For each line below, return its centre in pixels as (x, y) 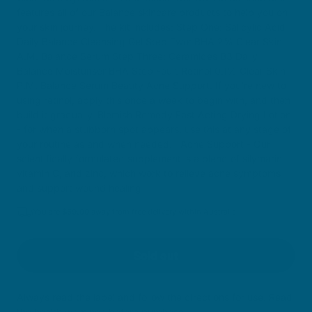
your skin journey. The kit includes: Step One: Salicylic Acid (151, 27)
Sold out (156, 256)
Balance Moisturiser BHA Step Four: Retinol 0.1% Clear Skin (151, 71)
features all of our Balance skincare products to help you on (152, 12)
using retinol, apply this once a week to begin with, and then (154, 100)
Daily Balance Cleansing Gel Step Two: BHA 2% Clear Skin (149, 41)
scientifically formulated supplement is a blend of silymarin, (151, 158)
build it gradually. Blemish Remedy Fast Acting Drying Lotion (154, 115)
